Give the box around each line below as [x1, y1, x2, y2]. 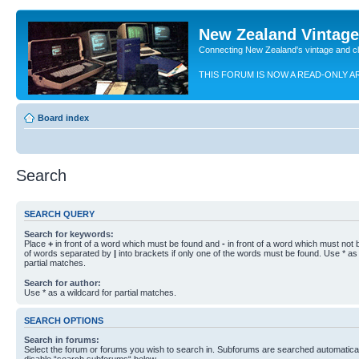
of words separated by [24, 248, 114, 258]
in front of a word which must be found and [53, 238, 222, 248]
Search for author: [24, 277, 101, 288]
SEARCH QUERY [24, 209, 95, 220]
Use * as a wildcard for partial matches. [24, 287, 176, 297]
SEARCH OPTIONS [24, 315, 103, 325]
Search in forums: [24, 335, 99, 345]
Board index [38, 113, 89, 123]
